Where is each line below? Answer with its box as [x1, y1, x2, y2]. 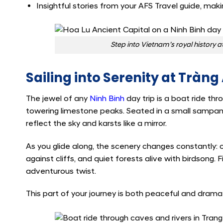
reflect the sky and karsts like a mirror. [26, 118, 167, 128]
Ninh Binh [90, 93, 124, 104]
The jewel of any [26, 93, 90, 104]
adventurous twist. [26, 166, 96, 176]
